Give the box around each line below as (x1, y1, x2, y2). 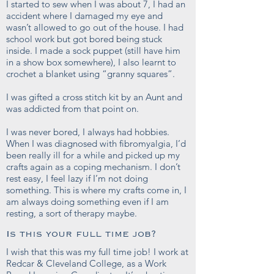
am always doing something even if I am (6, 196, 169, 207)
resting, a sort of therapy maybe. (6, 207, 137, 219)
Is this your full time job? (6, 228, 156, 240)
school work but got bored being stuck (6, 33, 162, 45)
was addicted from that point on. (6, 103, 141, 114)
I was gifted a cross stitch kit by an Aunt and (6, 91, 182, 103)
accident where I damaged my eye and (6, 10, 163, 21)
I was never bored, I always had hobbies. (6, 126, 169, 138)
